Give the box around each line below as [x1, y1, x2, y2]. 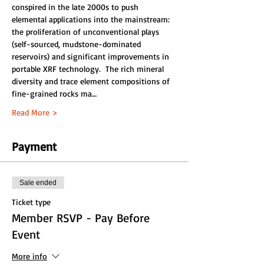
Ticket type [12, 197, 51, 207]
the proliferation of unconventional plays [12, 27, 161, 37]
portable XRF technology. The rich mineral [12, 64, 166, 74]
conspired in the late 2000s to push [12, 2, 141, 12]
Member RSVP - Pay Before [12, 210, 150, 225]
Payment [12, 139, 57, 154]
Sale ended [19, 179, 57, 187]
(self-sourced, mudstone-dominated [12, 39, 143, 49]
